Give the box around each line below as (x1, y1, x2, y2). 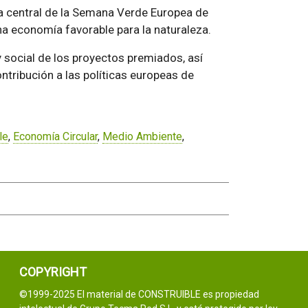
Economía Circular (12, 130, 98, 144)
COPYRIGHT (19, 265, 87, 279)
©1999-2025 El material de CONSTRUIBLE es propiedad (19, 289, 259, 300)
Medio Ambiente (102, 130, 182, 144)
